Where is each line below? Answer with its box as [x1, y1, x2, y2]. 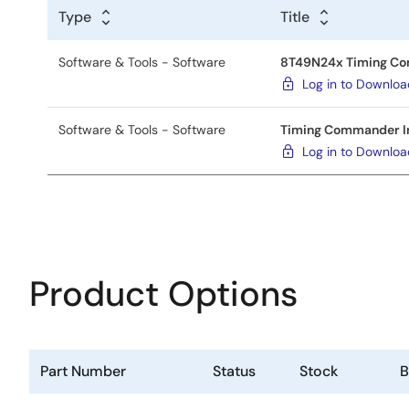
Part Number [40, 362, 126, 381]
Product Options [29, 271, 298, 317]
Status [213, 362, 256, 381]
